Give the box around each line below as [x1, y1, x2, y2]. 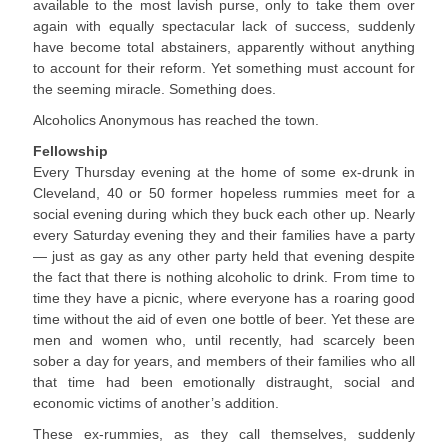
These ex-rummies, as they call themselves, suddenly [33, 426, 415, 442]
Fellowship [33, 143, 108, 159]
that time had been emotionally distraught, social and [33, 374, 415, 390]
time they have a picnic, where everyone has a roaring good [33, 290, 415, 306]
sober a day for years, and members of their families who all [33, 353, 415, 369]
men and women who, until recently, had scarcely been [33, 332, 415, 348]
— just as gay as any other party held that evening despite [33, 248, 415, 264]
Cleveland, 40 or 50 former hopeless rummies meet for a [33, 185, 415, 201]
